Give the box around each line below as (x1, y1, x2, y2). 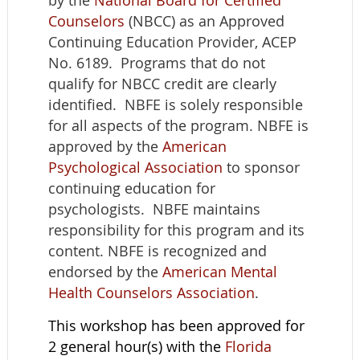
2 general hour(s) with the (48, 337, 225, 357)
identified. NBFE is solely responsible (48, 95, 303, 115)
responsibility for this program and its (48, 220, 305, 240)
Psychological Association (48, 157, 223, 178)
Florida (225, 337, 272, 357)
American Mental (162, 262, 277, 282)
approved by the (48, 137, 162, 157)
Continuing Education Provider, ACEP (48, 32, 297, 52)
